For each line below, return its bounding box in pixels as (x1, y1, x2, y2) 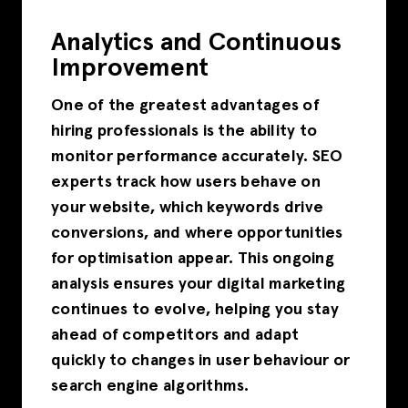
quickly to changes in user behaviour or (51, 352, 351, 369)
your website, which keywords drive (51, 199, 324, 216)
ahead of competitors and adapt (51, 326, 300, 343)
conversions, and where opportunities (51, 224, 343, 241)
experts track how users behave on (51, 173, 321, 190)
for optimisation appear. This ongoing (51, 250, 334, 267)
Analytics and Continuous (51, 30, 342, 56)
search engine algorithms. (51, 377, 250, 394)
